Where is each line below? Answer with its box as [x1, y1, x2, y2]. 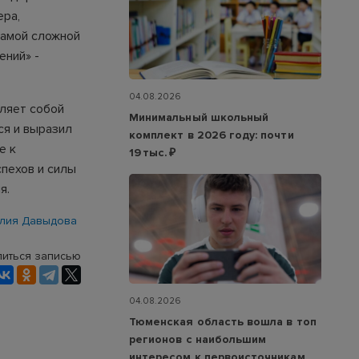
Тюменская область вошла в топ [129, 315, 317, 329]
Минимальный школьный [129, 110, 269, 124]
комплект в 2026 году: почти [129, 127, 294, 142]
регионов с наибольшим [129, 333, 267, 347]
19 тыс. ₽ [129, 145, 176, 159]
